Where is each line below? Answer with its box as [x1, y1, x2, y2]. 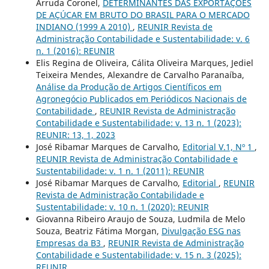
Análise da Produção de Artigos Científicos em [35, 80, 222, 92]
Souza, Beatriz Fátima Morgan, [35, 225, 162, 237]
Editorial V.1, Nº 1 [182, 141, 255, 153]
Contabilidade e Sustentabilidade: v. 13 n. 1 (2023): [35, 116, 241, 128]
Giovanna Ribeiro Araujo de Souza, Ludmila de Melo [35, 213, 245, 225]
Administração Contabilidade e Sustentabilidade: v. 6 [35, 32, 250, 44]
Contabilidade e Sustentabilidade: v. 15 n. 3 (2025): [35, 249, 241, 261]
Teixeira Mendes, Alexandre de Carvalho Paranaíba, [35, 68, 244, 80]
